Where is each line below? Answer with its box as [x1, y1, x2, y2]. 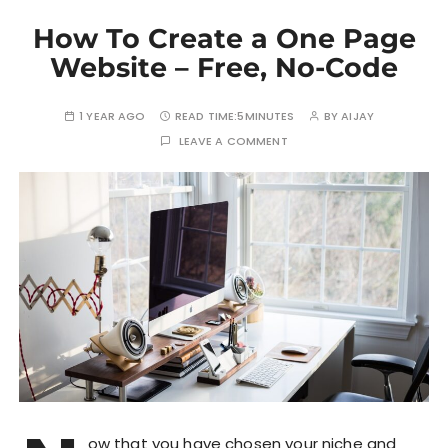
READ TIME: [174, 107, 238, 124]
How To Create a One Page [32, 21, 416, 55]
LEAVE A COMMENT [178, 132, 288, 149]
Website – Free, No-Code [50, 50, 398, 84]
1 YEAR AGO [79, 107, 146, 124]
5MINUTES [237, 107, 295, 124]
